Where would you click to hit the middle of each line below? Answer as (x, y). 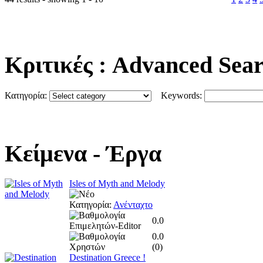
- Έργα (124, 153)
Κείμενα (46, 153)
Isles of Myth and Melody (117, 183)
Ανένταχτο (133, 204)
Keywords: (178, 96)
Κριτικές (49, 65)
